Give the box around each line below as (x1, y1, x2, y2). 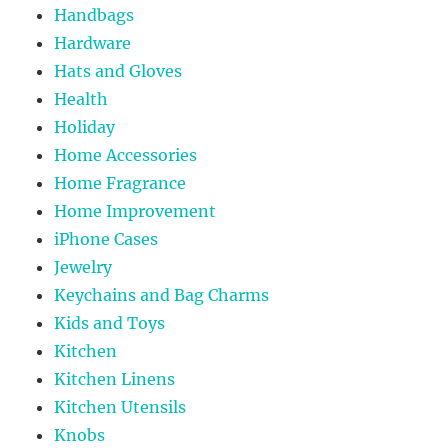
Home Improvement (54, 200, 217, 221)
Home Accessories (54, 144, 198, 165)
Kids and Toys (54, 312, 166, 333)
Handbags (54, 4, 135, 25)
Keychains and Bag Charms (54, 284, 270, 305)
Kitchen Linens (54, 368, 176, 389)
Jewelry (54, 256, 113, 277)
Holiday (54, 116, 116, 137)
